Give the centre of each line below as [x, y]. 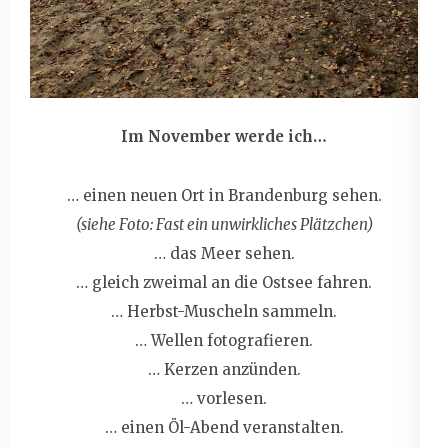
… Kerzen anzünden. [224, 369]
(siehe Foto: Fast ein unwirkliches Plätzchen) [224, 224]
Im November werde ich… [224, 136]
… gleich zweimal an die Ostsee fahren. [224, 282]
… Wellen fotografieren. [224, 340]
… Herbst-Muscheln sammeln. [224, 311]
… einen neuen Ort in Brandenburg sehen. [224, 195]
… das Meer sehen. [224, 253]
